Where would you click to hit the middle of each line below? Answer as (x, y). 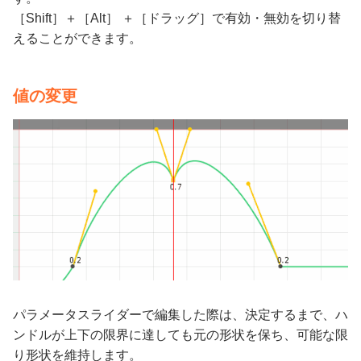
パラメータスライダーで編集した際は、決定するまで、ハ (180, 314)
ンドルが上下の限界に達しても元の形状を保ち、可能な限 (180, 334)
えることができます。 (77, 39)
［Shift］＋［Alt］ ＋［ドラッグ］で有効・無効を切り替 (177, 19)
